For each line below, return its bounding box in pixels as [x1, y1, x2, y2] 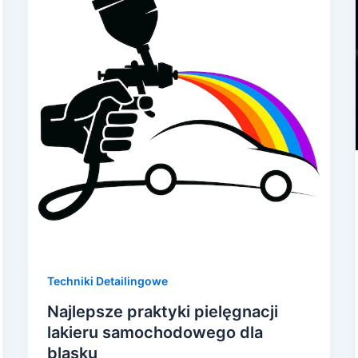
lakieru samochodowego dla [46, 323, 263, 343]
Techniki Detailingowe [46, 274, 168, 288]
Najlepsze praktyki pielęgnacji [46, 302, 278, 322]
